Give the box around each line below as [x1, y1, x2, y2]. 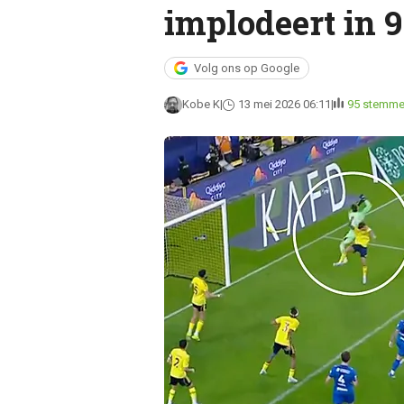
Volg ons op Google [193, 61, 299, 75]
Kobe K [181, 97, 220, 111]
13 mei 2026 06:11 [237, 97, 331, 111]
